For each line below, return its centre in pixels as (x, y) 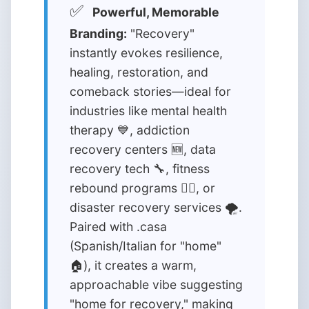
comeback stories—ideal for (150, 91)
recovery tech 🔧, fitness (140, 169)
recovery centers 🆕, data (143, 149)
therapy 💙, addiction (130, 130)
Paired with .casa (118, 227)
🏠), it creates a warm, (133, 265)
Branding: (98, 33)
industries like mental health (148, 111)
